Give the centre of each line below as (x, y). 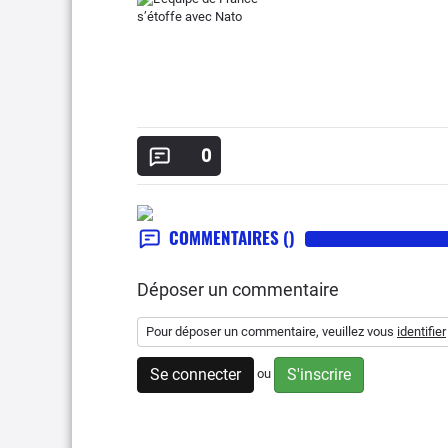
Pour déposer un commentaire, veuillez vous (271, 331)
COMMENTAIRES (226, 237)
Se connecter (195, 374)
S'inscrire (319, 374)
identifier (421, 331)
